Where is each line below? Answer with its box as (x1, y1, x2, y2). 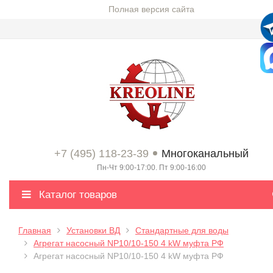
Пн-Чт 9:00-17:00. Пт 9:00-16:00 (97, 163, 206, 172)
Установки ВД (66, 225, 120, 235)
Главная (18, 225, 51, 235)
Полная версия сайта (108, 4, 194, 14)
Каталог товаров (36, 189, 117, 200)
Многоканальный (161, 147, 249, 160)
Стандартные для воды (135, 225, 229, 235)
